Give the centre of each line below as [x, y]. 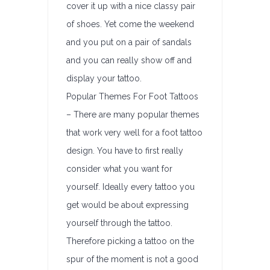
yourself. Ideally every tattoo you [130, 187]
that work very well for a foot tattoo [134, 133]
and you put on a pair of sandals [129, 42]
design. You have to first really [125, 151]
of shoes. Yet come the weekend [130, 24]
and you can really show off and [129, 60]
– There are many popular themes [133, 115]
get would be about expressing [127, 205]
